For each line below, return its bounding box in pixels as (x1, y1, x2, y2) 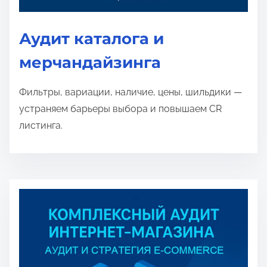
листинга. (19, 120, 63, 131)
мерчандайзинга (19, 53, 161, 72)
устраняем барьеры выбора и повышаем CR (19, 103, 222, 114)
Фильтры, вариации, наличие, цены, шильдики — (19, 86, 242, 98)
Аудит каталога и (19, 29, 164, 48)
